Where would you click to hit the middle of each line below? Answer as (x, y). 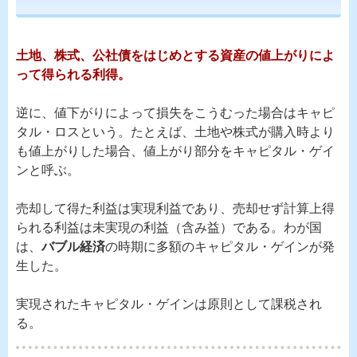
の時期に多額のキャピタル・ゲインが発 (220, 247)
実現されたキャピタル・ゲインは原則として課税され (169, 304)
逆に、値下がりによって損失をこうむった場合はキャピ (175, 113)
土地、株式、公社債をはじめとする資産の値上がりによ (175, 55)
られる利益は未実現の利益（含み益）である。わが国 (169, 228)
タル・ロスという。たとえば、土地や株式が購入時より (175, 132)
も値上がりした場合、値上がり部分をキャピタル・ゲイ (175, 151)
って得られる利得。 (73, 75)
